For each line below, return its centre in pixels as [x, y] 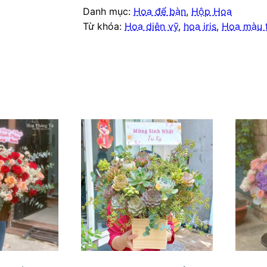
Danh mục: [108, 12]
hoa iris [200, 27]
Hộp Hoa [212, 12]
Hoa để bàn [160, 12]
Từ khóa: [104, 27]
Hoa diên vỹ [152, 27]
